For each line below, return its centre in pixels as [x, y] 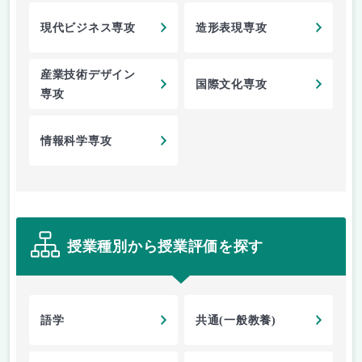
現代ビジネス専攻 [88, 28]
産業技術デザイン [88, 75]
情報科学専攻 [76, 141]
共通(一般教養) [236, 321]
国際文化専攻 [232, 85]
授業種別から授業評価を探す [166, 246]
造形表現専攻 [232, 28]
